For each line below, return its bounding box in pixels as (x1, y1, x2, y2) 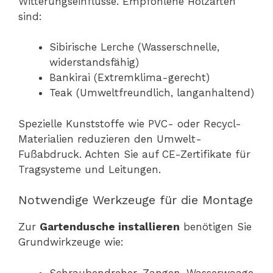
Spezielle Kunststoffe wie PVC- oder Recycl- (18, 117, 241, 130)
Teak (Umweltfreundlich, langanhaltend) (49, 87, 254, 99)
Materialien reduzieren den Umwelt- (18, 132, 202, 145)
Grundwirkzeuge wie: (18, 236, 124, 249)
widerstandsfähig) (49, 56, 139, 69)
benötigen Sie (180, 221, 252, 233)
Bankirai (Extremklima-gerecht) (49, 71, 210, 84)
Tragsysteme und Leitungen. (18, 163, 161, 175)
